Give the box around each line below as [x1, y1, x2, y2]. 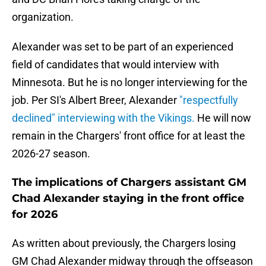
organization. [12, 11, 74, 24]
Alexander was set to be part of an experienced [12, 40, 233, 53]
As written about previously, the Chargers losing [12, 237, 236, 250]
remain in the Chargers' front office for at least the [12, 129, 245, 142]
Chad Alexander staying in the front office [12, 192, 244, 205]
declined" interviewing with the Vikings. [12, 112, 195, 125]
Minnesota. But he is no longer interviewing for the [12, 76, 248, 89]
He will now [195, 112, 251, 125]
